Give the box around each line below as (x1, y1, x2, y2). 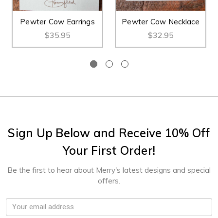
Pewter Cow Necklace (122, 17, 200, 26)
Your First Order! (62, 143, 156, 158)
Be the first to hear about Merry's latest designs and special (7, 165, 211, 175)
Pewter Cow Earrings (20, 17, 95, 26)
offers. (98, 176, 120, 185)
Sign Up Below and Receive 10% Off (8, 125, 210, 140)
